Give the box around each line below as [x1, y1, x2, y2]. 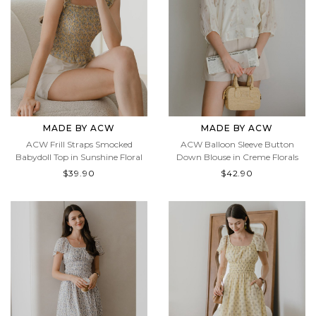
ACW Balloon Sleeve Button [180, 152, 294, 162]
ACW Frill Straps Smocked [25, 152, 133, 162]
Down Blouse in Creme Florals [176, 164, 298, 175]
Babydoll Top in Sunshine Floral [16, 164, 142, 175]
